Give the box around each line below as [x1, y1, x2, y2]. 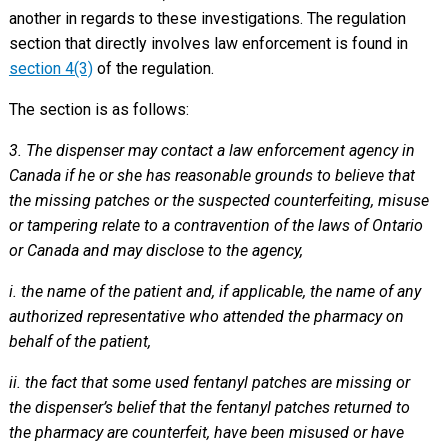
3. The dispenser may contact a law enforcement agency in [8, 140, 415, 160]
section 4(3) [8, 58, 93, 78]
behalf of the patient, [8, 331, 151, 351]
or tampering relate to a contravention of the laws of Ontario [8, 215, 423, 235]
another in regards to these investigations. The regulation [8, 8, 406, 28]
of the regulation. [92, 58, 214, 78]
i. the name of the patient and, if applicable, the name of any [8, 281, 421, 301]
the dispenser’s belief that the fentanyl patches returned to [8, 397, 410, 417]
